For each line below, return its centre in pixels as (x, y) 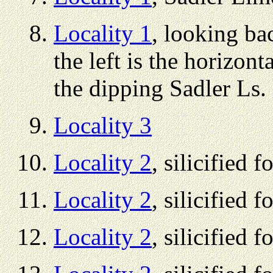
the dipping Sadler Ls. (160, 88)
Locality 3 (103, 125)
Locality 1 (103, 33)
